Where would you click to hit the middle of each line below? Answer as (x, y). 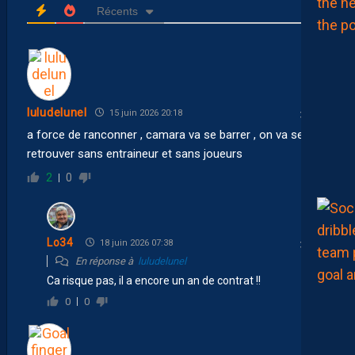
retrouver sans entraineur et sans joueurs (135, 153)
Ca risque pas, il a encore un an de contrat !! (154, 280)
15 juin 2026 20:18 (144, 113)
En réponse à (105, 261)
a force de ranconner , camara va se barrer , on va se (165, 134)
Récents (117, 11)
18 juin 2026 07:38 (135, 242)
